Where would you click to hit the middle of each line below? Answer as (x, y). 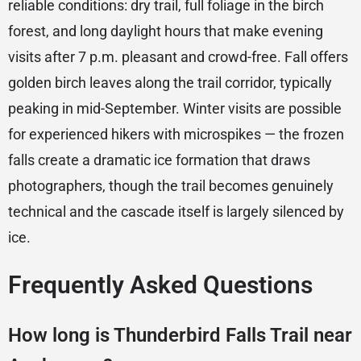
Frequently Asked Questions (160, 285)
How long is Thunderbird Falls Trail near (180, 336)
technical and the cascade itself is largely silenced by (176, 212)
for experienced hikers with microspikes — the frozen (176, 135)
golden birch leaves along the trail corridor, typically (170, 83)
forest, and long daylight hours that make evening (166, 31)
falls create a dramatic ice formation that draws (159, 160)
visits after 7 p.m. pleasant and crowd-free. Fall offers (178, 57)
